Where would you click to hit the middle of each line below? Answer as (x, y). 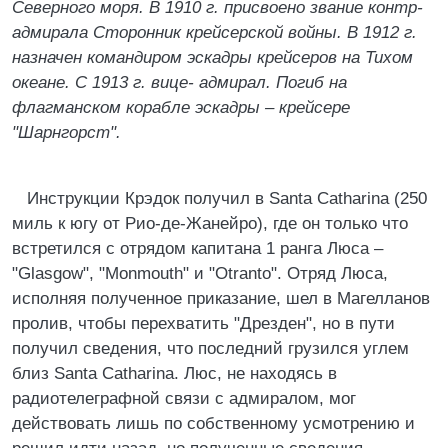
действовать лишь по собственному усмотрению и (213, 423)
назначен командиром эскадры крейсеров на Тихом (212, 57)
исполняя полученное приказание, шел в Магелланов (221, 298)
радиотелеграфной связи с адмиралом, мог (184, 398)
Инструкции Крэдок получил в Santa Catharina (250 (227, 198)
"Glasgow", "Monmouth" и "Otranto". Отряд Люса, (200, 273)
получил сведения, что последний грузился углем (210, 348)
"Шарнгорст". (66, 132)
